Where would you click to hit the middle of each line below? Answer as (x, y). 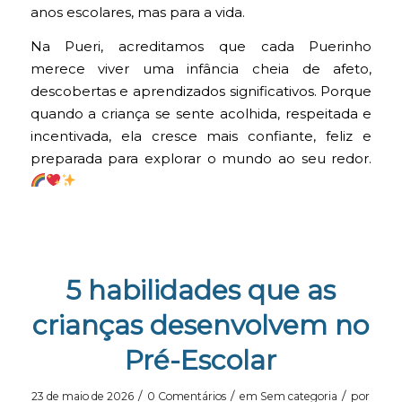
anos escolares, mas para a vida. (137, 13)
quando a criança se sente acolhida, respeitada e (201, 114)
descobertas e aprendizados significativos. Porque (201, 91)
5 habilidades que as (201, 290)
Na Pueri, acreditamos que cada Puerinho (201, 46)
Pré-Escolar (201, 360)
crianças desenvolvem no (201, 325)
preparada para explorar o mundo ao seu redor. (201, 158)
